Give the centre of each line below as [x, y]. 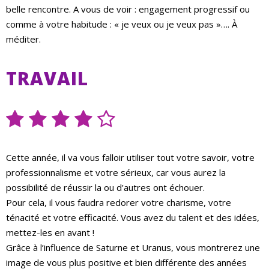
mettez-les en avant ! [50, 233]
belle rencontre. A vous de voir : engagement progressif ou [128, 9]
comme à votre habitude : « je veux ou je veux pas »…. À [122, 24]
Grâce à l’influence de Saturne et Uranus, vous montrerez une [133, 248]
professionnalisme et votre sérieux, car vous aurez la [116, 173]
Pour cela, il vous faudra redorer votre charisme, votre [119, 203]
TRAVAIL [47, 79]
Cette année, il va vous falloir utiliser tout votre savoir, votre [130, 158]
